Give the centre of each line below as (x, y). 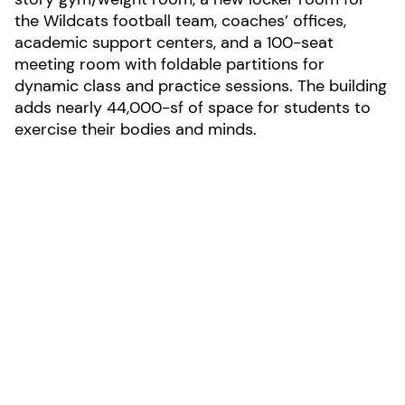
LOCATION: (123, 269)
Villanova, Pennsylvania (176, 287)
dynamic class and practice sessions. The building (201, 86)
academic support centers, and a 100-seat (174, 42)
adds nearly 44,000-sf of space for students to (193, 108)
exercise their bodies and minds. (136, 129)
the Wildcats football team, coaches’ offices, (180, 21)
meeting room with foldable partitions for (170, 64)
